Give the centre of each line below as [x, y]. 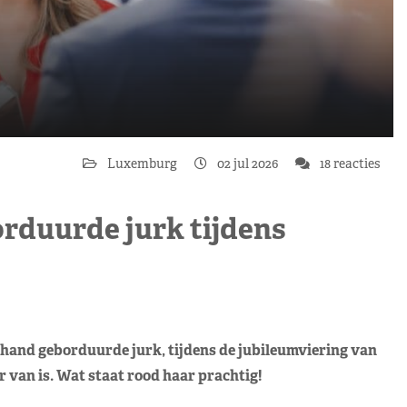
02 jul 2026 [248, 163]
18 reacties [348, 163]
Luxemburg [144, 163]
